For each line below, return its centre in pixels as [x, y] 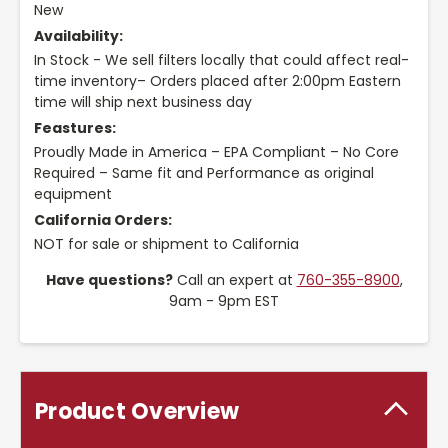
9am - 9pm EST [224, 301]
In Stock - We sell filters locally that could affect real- [221, 60]
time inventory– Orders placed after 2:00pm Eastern [217, 81]
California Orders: [103, 220]
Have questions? [109, 280]
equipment [73, 194]
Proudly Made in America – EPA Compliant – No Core [216, 152]
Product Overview [137, 412]
